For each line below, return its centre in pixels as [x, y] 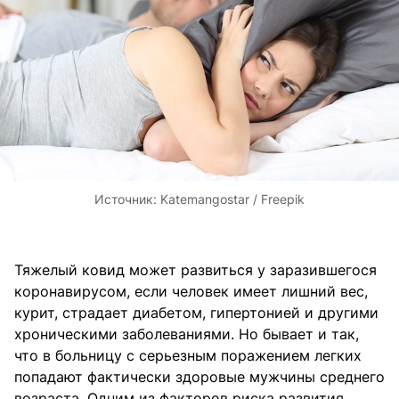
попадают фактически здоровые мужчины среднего [199, 376]
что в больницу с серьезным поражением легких [188, 355]
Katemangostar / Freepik [232, 199]
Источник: [127, 199]
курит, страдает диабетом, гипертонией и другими [196, 312]
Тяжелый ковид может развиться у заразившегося [195, 269]
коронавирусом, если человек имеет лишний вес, [191, 291]
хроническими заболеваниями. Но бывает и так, [187, 334]
